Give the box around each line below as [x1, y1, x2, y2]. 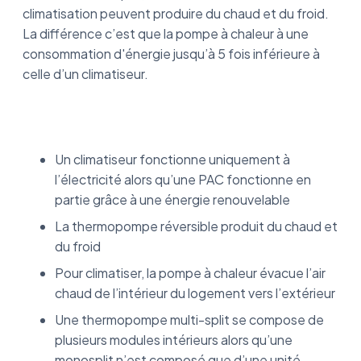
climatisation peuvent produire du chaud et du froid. [23, 5, 329, 22]
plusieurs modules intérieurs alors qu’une [55, 331, 293, 348]
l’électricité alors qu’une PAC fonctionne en [55, 171, 311, 188]
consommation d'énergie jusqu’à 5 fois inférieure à [23, 45, 320, 62]
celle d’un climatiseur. [23, 65, 148, 82]
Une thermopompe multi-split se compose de [55, 311, 324, 328]
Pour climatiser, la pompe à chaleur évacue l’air [55, 264, 326, 281]
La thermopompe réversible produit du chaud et [55, 218, 338, 234]
